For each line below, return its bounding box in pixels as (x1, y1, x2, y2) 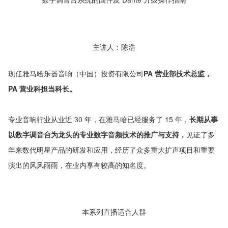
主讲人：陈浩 (93, 41, 135, 52)
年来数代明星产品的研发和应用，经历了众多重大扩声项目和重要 (8, 144, 215, 155)
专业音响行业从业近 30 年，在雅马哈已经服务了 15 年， (8, 113, 189, 124)
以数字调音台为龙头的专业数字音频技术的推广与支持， (8, 129, 186, 139)
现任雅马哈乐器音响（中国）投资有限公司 (8, 68, 144, 78)
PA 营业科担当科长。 (8, 83, 76, 94)
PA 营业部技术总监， (144, 68, 212, 78)
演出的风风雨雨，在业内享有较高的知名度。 (8, 159, 151, 170)
